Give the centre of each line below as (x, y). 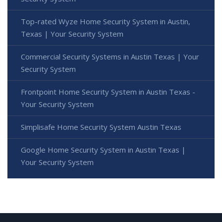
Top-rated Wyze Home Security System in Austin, (106, 22)
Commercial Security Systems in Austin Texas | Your (110, 57)
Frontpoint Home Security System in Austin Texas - (108, 92)
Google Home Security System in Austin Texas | (103, 150)
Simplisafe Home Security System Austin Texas (101, 127)
